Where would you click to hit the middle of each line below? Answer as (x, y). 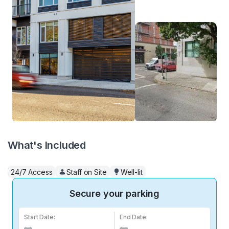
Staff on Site (87, 172)
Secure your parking (114, 194)
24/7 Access (32, 172)
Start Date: (40, 217)
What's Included (47, 145)
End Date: (134, 217)
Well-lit (131, 172)
